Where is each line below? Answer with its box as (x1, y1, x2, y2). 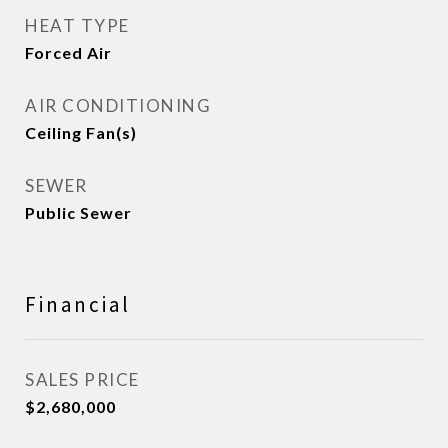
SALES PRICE (25, 369, 140, 390)
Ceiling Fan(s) (25, 123, 137, 142)
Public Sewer (25, 203, 132, 222)
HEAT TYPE (25, 15, 130, 36)
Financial (25, 291, 131, 318)
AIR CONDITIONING (25, 95, 211, 116)
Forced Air (25, 43, 112, 62)
